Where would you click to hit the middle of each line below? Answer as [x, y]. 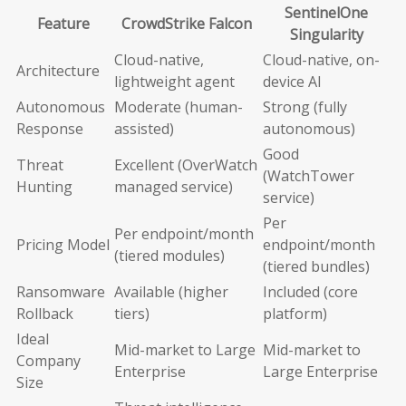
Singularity [326, 34]
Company [48, 360]
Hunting [44, 186]
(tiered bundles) [316, 266]
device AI [292, 81]
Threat [40, 164]
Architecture [58, 70]
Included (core [310, 291]
